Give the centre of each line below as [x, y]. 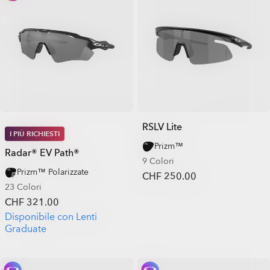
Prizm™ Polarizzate [53, 172]
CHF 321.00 [32, 202]
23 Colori [23, 187]
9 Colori [158, 161]
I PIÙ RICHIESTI [35, 134]
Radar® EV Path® [42, 153]
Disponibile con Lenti [51, 217]
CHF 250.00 [169, 177]
